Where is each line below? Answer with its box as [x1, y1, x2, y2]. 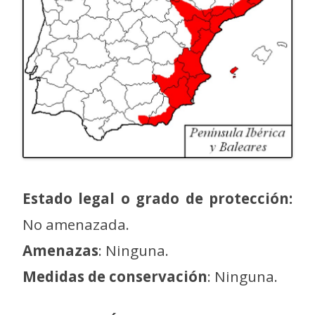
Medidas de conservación [22, 266, 207, 286]
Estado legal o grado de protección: [22, 188, 292, 208]
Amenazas [22, 240, 98, 260]
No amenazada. [22, 214, 129, 234]
